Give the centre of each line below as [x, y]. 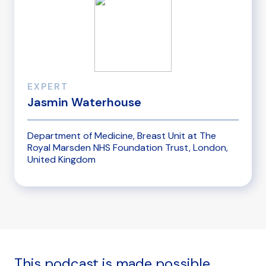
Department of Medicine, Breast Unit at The [122, 135]
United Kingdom [61, 159]
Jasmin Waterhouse [84, 102]
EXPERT [48, 87]
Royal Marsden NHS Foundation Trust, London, [128, 147]
